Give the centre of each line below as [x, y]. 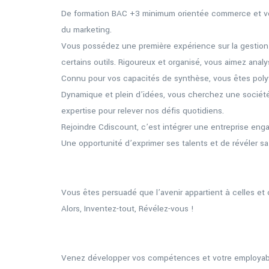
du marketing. [86, 30]
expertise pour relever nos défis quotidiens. [143, 111]
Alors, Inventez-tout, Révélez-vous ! [128, 209]
